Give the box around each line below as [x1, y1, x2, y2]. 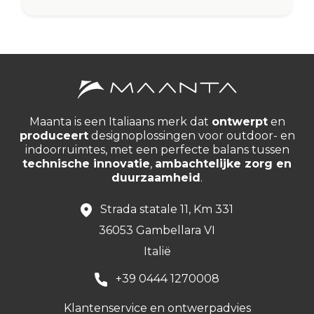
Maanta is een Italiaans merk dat [29, 115, 212, 128]
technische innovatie [22, 157, 150, 170]
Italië [143, 245, 171, 258]
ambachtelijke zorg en [155, 157, 292, 170]
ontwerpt [211, 115, 268, 128]
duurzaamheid [111, 171, 200, 184]
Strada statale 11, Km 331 [92, 203, 233, 216]
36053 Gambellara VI [99, 224, 215, 237]
